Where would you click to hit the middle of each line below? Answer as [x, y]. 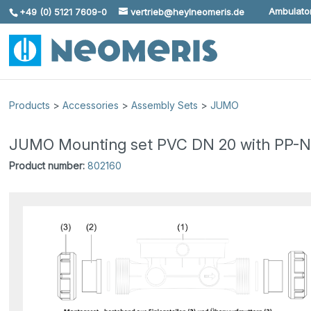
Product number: [47, 165]
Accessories [91, 105]
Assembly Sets [165, 105]
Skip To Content [53, 16]
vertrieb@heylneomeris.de [188, 11]
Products [30, 105]
